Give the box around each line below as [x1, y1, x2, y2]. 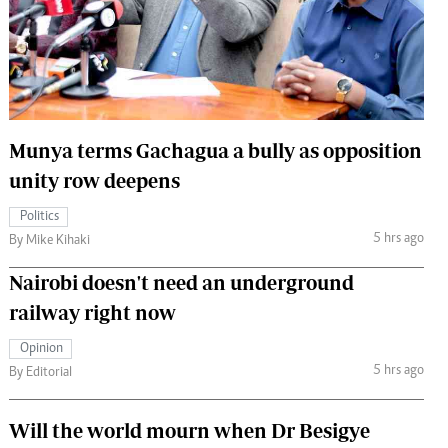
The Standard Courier [158, 14, 279, 31]
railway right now [9, 300, 176, 324]
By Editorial [9, 365, 72, 380]
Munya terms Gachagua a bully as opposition [9, 138, 422, 162]
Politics [20, 209, 59, 224]
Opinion [20, 341, 63, 356]
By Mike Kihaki [9, 233, 90, 248]
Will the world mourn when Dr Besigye [9, 418, 370, 442]
